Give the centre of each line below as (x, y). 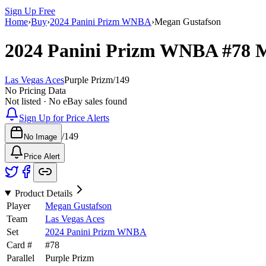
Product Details (43, 193)
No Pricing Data (35, 90)
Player (18, 205)
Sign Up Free (30, 11)
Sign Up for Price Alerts (64, 118)
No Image (40, 137)
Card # (19, 245)
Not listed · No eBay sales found (66, 101)
